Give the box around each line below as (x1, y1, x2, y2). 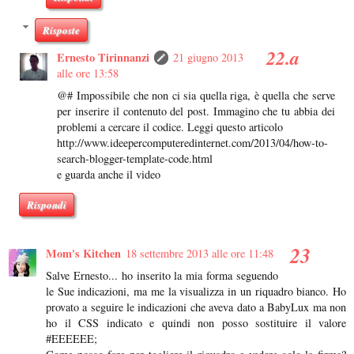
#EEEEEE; (46, 330, 97, 346)
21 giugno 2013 (173, 50, 244, 66)
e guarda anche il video (57, 167, 161, 183)
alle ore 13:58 (57, 66, 119, 81)
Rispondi (27, 198, 67, 213)
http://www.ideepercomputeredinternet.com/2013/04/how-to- (57, 135, 329, 151)
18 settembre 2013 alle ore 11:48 (126, 245, 273, 261)
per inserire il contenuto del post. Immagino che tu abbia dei (57, 104, 335, 119)
